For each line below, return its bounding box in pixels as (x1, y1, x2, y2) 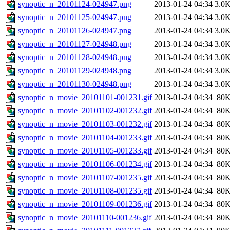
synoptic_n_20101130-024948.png (18, 80, 131, 89)
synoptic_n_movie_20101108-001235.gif (18, 186, 152, 196)
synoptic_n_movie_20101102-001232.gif (18, 106, 152, 116)
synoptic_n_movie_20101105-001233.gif (18, 146, 152, 156)
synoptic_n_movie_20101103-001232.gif (18, 120, 152, 129)
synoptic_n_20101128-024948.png (18, 53, 131, 62)
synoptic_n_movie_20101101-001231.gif (18, 93, 152, 102)
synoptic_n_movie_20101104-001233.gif (18, 133, 152, 142)
